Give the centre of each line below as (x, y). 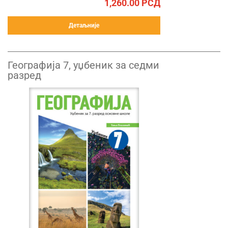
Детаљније (84, 25)
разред (24, 75)
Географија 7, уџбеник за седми (83, 65)
